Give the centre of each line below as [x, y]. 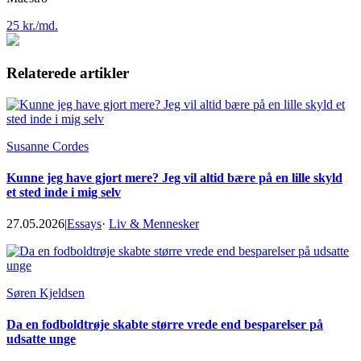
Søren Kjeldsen [46, 293]
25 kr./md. [32, 26]
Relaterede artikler [68, 73]
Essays [84, 224]
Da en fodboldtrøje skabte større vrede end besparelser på [165, 325]
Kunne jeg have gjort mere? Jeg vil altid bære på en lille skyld [174, 177]
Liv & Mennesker [154, 224]
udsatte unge [41, 339]
